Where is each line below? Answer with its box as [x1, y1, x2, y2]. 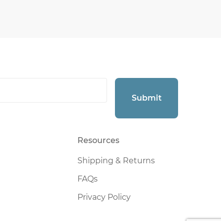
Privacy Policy [77, 192, 131, 202]
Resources [77, 136, 119, 146]
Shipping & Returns [77, 156, 155, 166]
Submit [131, 93, 162, 103]
